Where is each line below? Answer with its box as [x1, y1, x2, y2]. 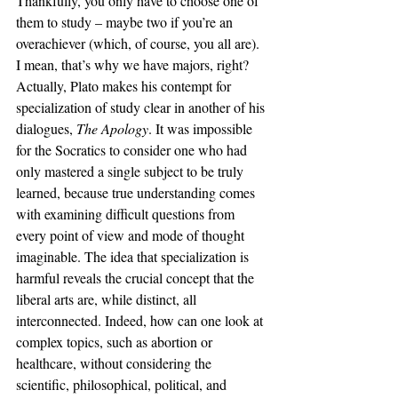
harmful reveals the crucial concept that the [16, 268, 258, 287]
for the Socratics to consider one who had [16, 140, 251, 159]
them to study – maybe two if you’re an [16, 12, 236, 31]
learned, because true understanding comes [16, 183, 259, 202]
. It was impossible [148, 119, 256, 138]
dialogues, [16, 119, 76, 138]
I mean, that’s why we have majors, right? [16, 55, 252, 74]
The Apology [76, 119, 148, 138]
